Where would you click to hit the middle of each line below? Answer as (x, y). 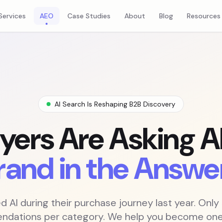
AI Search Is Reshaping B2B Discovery (115, 104)
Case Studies (89, 16)
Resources (203, 16)
